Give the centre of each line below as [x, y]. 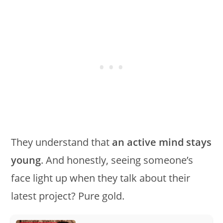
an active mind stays [162, 142]
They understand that [62, 142]
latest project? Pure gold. [68, 196]
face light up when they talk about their [101, 178]
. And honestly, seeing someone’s [117, 160]
